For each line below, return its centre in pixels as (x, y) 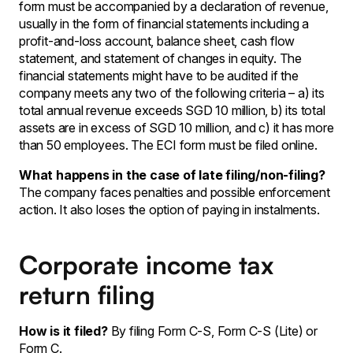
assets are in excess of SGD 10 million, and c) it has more (176, 127)
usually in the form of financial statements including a (164, 23)
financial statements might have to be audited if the (159, 75)
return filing (87, 294)
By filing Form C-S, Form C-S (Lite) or (213, 331)
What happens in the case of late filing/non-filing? (172, 175)
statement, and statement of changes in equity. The (160, 58)
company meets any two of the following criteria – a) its (172, 93)
